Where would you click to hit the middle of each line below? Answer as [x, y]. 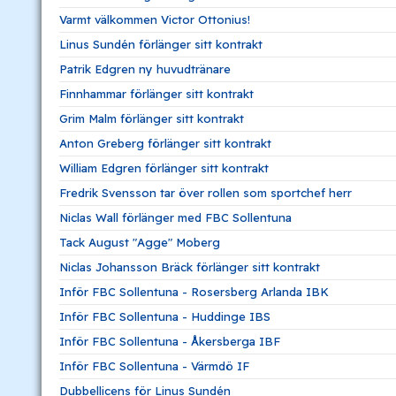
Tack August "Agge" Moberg [140, 242]
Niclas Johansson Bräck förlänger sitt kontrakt [190, 267]
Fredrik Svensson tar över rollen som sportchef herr [206, 192]
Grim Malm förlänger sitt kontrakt [152, 118]
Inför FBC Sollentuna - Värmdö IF [154, 366]
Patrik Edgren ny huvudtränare [145, 69]
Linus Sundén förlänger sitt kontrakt [161, 44]
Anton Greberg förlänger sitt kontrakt [165, 143]
